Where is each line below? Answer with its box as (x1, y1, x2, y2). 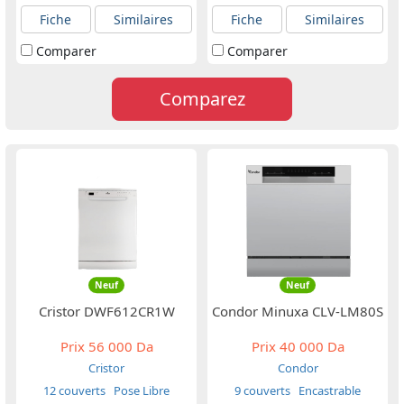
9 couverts (234, 382, 290, 399)
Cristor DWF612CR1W (38, 302, 175, 320)
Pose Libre (111, 382, 170, 399)
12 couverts (43, 382, 106, 399)
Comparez (159, 87, 245, 111)
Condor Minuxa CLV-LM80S (212, 302, 383, 320)
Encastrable (296, 382, 361, 399)
